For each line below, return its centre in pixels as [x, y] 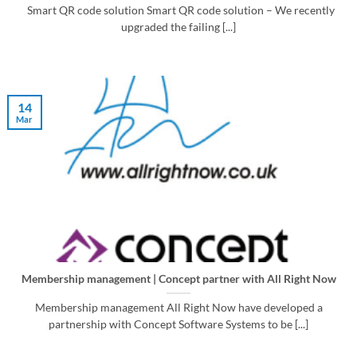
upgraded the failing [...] [178, 27]
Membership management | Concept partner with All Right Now [178, 279]
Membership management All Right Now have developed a [178, 307]
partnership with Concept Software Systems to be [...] [178, 324]
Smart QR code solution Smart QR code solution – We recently [178, 10]
